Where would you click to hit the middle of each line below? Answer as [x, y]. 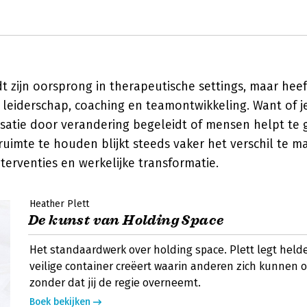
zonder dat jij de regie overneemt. [115, 283]
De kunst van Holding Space [126, 220]
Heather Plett [59, 204]
